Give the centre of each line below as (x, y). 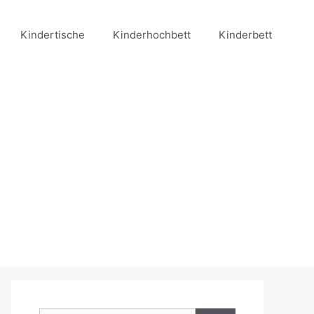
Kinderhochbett (152, 35)
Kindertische (53, 35)
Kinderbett (245, 35)
